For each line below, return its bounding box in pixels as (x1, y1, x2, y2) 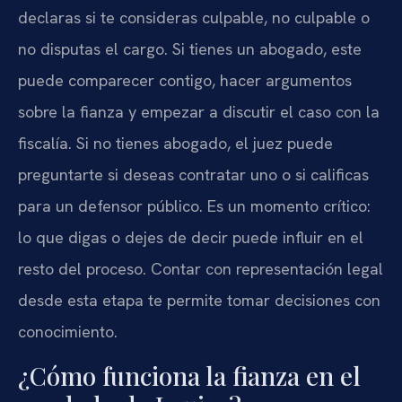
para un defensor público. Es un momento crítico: (18, 196, 371, 217)
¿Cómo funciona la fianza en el (18, 358, 361, 392)
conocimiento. (18, 321, 118, 343)
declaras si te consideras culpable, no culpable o (18, 7, 370, 29)
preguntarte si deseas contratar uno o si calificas (18, 164, 369, 186)
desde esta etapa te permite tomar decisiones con (18, 290, 380, 311)
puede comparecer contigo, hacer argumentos (18, 70, 352, 92)
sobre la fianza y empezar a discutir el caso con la (18, 101, 380, 123)
